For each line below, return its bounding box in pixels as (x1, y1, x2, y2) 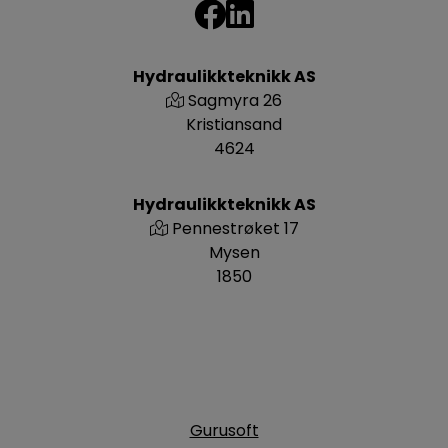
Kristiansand (186, 113, 282, 136)
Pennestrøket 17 (171, 217, 299, 240)
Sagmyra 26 (188, 89, 282, 112)
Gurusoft (189, 419, 259, 442)
